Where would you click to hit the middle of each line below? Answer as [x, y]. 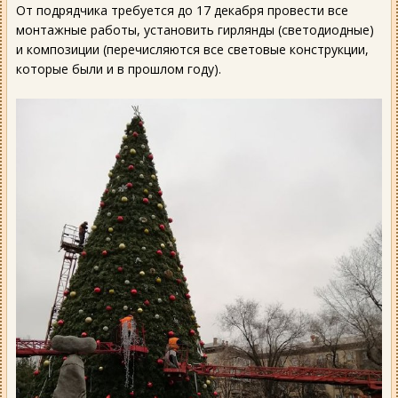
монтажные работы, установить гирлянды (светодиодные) [195, 29]
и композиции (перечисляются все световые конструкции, [192, 49]
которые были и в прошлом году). [119, 68]
